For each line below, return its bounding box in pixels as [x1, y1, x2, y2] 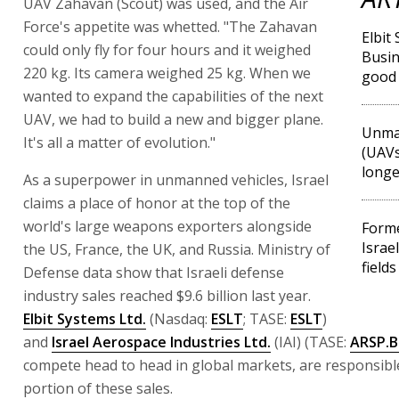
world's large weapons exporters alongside [23, 216, 312, 236]
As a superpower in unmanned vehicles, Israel [23, 170, 329, 190]
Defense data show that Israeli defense [23, 263, 284, 282]
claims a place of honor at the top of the [23, 193, 290, 213]
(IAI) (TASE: [271, 332, 350, 352]
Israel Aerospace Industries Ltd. [52, 332, 271, 352]
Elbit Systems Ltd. [23, 309, 146, 329]
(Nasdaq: [146, 309, 211, 329]
